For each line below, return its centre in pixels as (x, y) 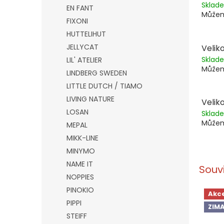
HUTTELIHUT (86, 34)
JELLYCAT (82, 47)
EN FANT (80, 8)
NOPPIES (80, 177)
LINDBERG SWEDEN (97, 73)
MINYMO (81, 151)
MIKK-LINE (82, 138)
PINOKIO (80, 190)
